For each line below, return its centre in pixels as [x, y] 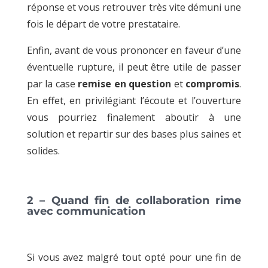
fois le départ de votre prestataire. [104, 24]
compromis [213, 83]
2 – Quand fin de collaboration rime [134, 200]
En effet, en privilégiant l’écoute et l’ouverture [134, 100]
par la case [52, 83]
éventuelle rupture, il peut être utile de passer [134, 67]
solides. [43, 150]
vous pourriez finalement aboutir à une [134, 117]
